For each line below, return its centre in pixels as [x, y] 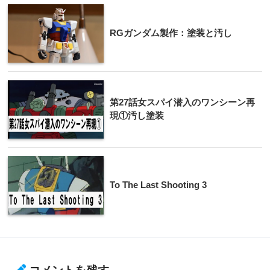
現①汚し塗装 [137, 115]
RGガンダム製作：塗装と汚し [171, 33]
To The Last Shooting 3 [158, 184]
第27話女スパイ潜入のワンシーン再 [182, 102]
